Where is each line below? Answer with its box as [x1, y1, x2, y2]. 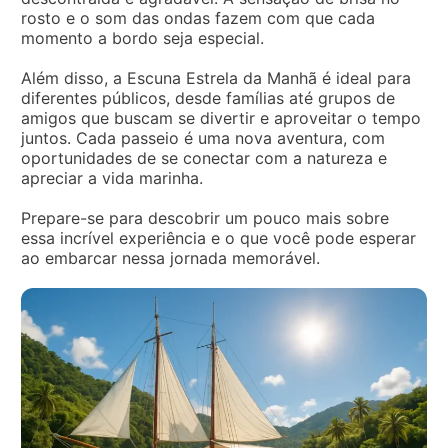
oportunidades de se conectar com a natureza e [21, 148, 387, 168]
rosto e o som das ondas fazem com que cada [21, 8, 375, 28]
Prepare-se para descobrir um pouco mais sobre [21, 208, 389, 228]
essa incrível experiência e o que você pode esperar [21, 228, 416, 248]
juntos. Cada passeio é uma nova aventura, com [21, 128, 385, 148]
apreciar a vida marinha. [21, 168, 203, 188]
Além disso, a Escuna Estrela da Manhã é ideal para [21, 68, 411, 88]
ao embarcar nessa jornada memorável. [21, 248, 320, 268]
